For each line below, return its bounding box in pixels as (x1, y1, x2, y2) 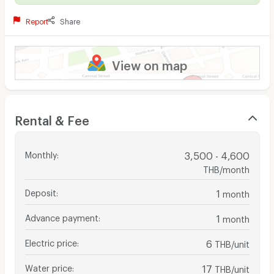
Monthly (24, 149, 57, 157)
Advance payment (24, 212, 98, 220)
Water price (24, 262, 72, 270)
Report (26, 17, 49, 23)
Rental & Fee (14, 113, 89, 123)
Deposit (24, 187, 56, 194)
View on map (111, 57, 187, 68)
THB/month (202, 164, 250, 171)
